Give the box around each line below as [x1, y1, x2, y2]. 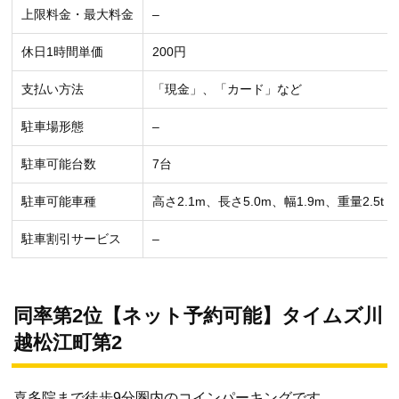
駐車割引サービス [21, 232, 121, 247]
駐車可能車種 [21, 194, 96, 209]
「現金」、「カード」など [152, 82, 302, 97]
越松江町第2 [13, 331, 122, 354]
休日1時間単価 [21, 45, 103, 60]
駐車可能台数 [21, 157, 96, 172]
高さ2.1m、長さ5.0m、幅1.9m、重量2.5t [152, 194, 384, 209]
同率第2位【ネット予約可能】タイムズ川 [13, 305, 383, 328]
